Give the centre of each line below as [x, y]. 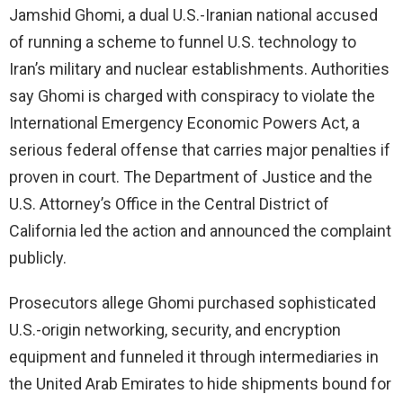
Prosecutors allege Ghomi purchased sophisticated [193, 303]
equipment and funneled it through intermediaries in [194, 357]
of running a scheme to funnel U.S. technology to [183, 42]
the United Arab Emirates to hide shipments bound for [200, 384]
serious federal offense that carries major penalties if [200, 150]
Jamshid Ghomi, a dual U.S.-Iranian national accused [193, 15]
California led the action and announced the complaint [200, 231]
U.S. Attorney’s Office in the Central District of [169, 204]
